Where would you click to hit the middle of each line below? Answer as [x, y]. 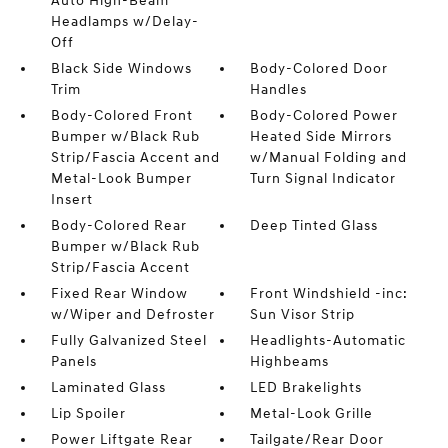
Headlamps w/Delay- [124, 21]
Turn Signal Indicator [323, 178]
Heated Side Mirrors [321, 136]
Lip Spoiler [88, 413]
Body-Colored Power [324, 115]
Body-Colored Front [121, 115]
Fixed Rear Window [119, 293]
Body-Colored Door [319, 68]
